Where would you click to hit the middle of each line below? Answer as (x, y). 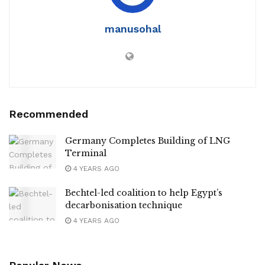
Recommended (49, 114)
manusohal (132, 29)
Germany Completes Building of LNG (148, 141)
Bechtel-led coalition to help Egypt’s (144, 193)
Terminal (86, 153)
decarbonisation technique (124, 206)
